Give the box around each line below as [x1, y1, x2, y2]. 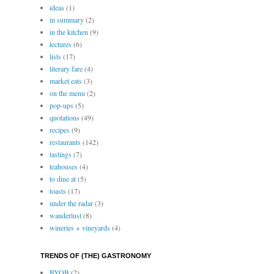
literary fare [50, 64, 83, 74]
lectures [50, 39, 72, 50]
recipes [50, 125, 70, 135]
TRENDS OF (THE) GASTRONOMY [40, 252, 151, 260]
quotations [50, 113, 80, 123]
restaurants [50, 137, 81, 147]
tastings [50, 149, 72, 160]
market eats [50, 76, 82, 86]
